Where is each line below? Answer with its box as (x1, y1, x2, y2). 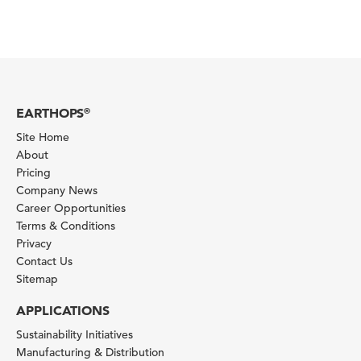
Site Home (16, 130, 69, 144)
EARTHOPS (16, 105, 85, 121)
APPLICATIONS (16, 302, 110, 318)
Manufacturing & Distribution (16, 345, 164, 359)
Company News (16, 183, 98, 197)
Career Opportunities (16, 201, 126, 215)
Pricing (16, 165, 51, 180)
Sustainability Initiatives (16, 327, 133, 342)
